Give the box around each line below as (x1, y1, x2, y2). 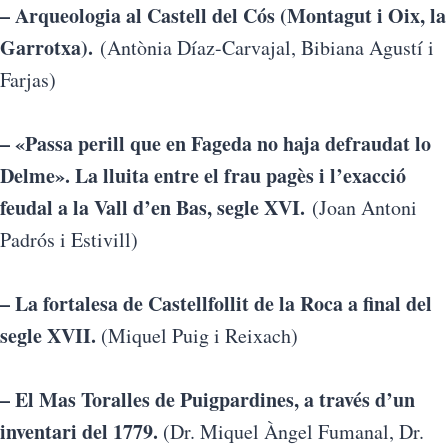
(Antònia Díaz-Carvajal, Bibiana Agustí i (93, 34, 434, 61)
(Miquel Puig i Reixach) (96, 322, 298, 349)
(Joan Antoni (305, 194, 417, 221)
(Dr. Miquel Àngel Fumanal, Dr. (163, 418, 424, 445)
